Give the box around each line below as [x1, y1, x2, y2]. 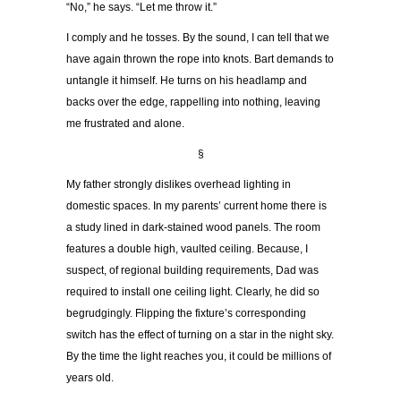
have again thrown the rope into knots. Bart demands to [66, 53, 334, 66]
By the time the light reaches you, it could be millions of [66, 350, 331, 363]
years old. [66, 371, 114, 385]
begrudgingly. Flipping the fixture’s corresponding [66, 307, 306, 320]
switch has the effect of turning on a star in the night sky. [66, 328, 334, 342]
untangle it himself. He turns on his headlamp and [66, 74, 307, 88]
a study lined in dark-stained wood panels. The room [66, 221, 320, 235]
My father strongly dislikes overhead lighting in [66, 178, 291, 192]
